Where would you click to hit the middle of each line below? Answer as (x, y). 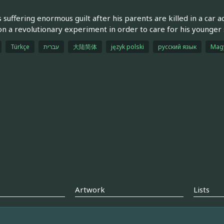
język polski (127, 46)
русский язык (177, 46)
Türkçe (20, 46)
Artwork (90, 190)
